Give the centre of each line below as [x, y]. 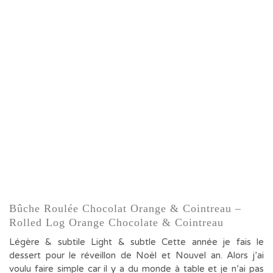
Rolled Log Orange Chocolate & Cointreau [116, 222]
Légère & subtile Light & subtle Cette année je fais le [136, 242]
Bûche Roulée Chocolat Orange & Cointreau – [125, 208]
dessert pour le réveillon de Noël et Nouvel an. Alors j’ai [136, 255]
